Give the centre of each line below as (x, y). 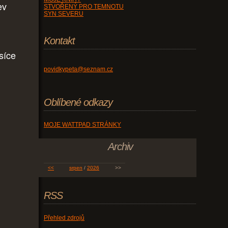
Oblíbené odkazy (78, 103)
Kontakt (59, 41)
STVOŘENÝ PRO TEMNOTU (84, 7)
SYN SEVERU (64, 14)
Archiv (120, 147)
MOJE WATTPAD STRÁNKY (82, 125)
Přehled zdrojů (64, 218)
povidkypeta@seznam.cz (78, 69)
